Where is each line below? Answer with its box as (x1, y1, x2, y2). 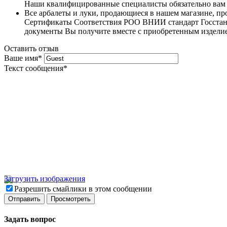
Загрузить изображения (4, 174, 85, 183)
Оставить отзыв (4, 44, 59, 53)
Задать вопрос (4, 215, 56, 224)
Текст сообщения (4, 63, 63, 72)
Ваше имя (4, 53, 38, 62)
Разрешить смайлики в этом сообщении (14, 184, 152, 193)
